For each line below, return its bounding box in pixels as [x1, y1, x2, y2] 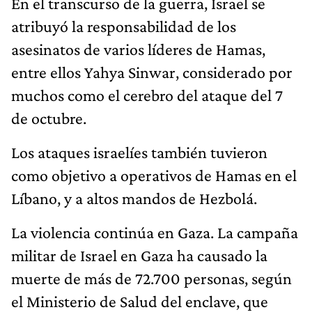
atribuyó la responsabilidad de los [11, 16, 236, 36]
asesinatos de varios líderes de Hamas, [11, 39, 265, 58]
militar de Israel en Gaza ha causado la [11, 245, 267, 265]
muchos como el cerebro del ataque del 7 [11, 85, 283, 104]
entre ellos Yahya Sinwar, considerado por [11, 62, 292, 81]
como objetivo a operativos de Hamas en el [11, 165, 297, 185]
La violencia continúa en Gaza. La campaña [11, 222, 298, 242]
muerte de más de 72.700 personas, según [11, 268, 292, 288]
